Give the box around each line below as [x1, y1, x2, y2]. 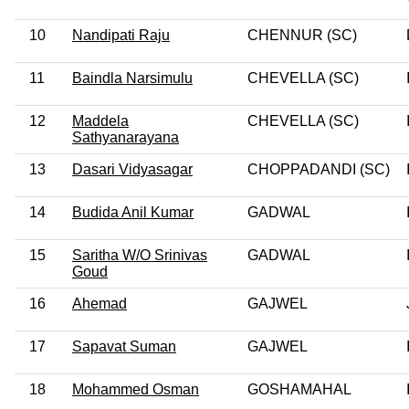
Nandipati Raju [72, 26, 170, 43]
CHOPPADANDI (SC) [247, 161, 390, 177]
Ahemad [72, 295, 127, 311]
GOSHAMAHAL [247, 381, 351, 397]
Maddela [72, 112, 129, 129]
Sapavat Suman [72, 338, 176, 354]
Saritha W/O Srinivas [72, 246, 207, 263]
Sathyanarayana [72, 129, 179, 145]
